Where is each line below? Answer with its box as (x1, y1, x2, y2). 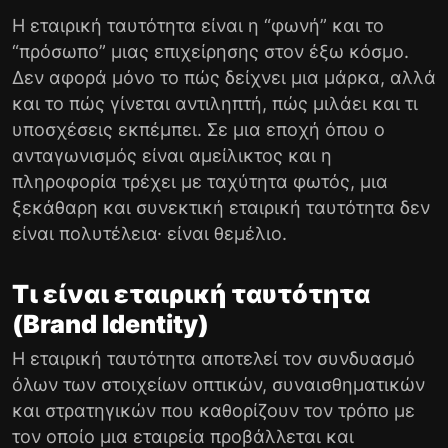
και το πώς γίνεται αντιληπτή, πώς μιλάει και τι (12, 92, 418, 114)
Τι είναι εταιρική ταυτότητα (12, 278, 370, 309)
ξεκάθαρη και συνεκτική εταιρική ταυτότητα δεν (12, 196, 430, 218)
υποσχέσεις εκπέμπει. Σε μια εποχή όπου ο (12, 118, 385, 140)
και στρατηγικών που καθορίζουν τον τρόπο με (12, 399, 415, 421)
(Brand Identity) (12, 308, 209, 339)
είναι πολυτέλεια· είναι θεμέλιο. (12, 222, 287, 244)
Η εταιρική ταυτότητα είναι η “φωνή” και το (12, 14, 384, 36)
